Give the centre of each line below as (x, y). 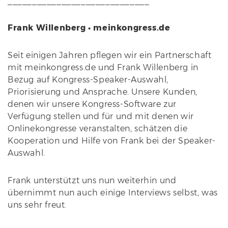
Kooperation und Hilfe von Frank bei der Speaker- (112, 141)
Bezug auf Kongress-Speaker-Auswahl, (88, 80)
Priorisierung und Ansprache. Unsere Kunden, (103, 92)
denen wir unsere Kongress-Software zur (92, 104)
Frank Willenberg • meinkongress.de (89, 28)
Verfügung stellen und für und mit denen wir (101, 116)
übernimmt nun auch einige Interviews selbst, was (113, 193)
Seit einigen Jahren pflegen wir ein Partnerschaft (110, 55)
